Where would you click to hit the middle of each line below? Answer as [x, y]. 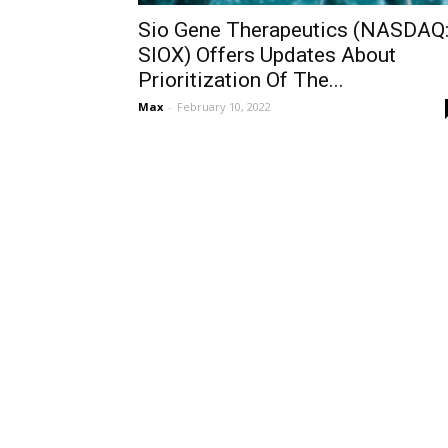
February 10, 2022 [224, 106]
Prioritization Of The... [241, 80]
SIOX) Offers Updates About [267, 55]
